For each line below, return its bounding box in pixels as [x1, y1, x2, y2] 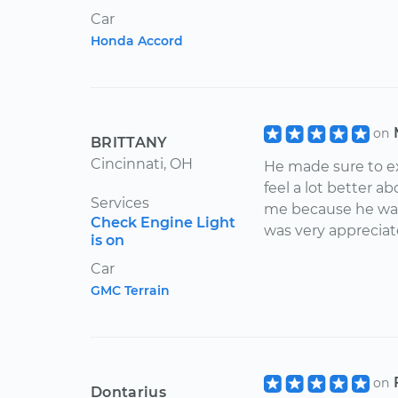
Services [91, 195, 149, 211]
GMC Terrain [91, 283, 170, 298]
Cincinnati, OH [91, 155, 193, 172]
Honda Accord [91, 33, 183, 49]
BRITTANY [91, 134, 168, 151]
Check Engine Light [91, 214, 235, 231]
